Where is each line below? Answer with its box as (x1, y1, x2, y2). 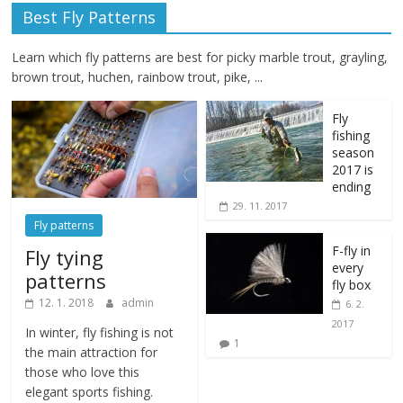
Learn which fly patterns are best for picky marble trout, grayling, (12, 49, 389, 67)
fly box (332, 276, 372, 294)
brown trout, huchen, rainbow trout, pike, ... (12, 68, 264, 86)
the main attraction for (25, 344, 158, 362)
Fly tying (25, 244, 104, 272)
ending (332, 178, 372, 196)
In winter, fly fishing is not (25, 324, 175, 342)
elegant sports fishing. (25, 383, 154, 401)
